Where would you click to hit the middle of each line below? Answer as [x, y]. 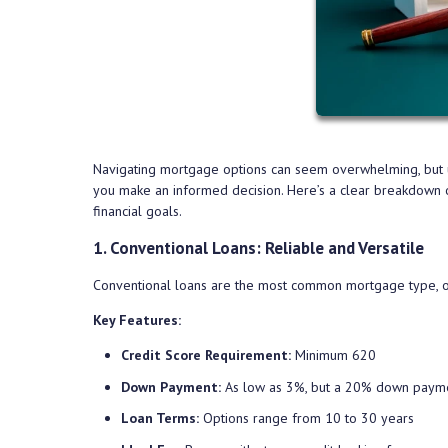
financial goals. [137, 211]
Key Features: [137, 320]
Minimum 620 [333, 355]
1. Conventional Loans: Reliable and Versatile [258, 248]
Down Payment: [171, 386]
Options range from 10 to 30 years [306, 418]
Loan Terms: [160, 418]
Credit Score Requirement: [206, 355]
